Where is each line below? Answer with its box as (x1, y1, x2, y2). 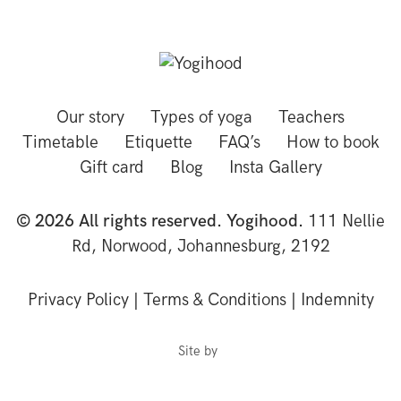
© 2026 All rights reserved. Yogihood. (16, 211, 308, 232)
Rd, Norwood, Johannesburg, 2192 (71, 236, 330, 257)
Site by (177, 343, 221, 359)
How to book (286, 132, 380, 153)
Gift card (79, 158, 144, 178)
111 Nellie (308, 211, 385, 232)
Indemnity (300, 290, 374, 311)
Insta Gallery (228, 158, 322, 178)
